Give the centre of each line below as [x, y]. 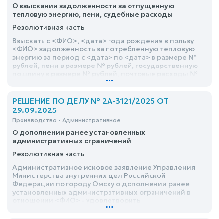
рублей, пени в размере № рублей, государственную [105, 66]
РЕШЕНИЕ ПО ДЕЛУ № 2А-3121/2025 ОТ [90, 101]
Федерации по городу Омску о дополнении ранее [101, 184]
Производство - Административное [66, 120]
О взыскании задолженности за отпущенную [93, 6]
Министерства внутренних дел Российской [89, 175]
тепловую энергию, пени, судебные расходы [92, 14]
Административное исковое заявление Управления [104, 167]
